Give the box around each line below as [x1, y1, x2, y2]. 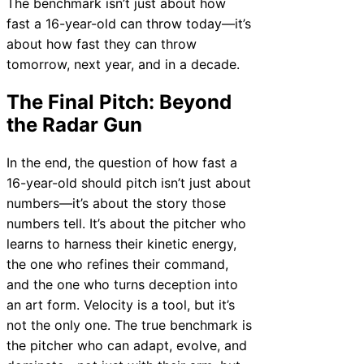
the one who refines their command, [6, 255, 228, 272]
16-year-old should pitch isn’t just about [6, 174, 251, 191]
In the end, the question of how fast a [6, 154, 237, 171]
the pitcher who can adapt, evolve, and [6, 336, 247, 353]
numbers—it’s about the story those [6, 194, 226, 211]
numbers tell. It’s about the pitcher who [6, 214, 246, 232]
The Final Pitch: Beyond [6, 90, 232, 115]
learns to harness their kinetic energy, [6, 235, 236, 252]
